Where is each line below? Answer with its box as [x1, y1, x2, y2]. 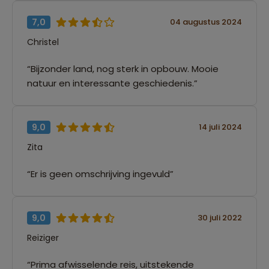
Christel [27, 35, 59, 48]
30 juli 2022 [198, 212, 242, 224]
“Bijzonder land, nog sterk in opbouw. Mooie [27, 62, 219, 75]
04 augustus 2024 [170, 16, 242, 28]
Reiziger [27, 231, 59, 244]
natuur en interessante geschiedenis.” [27, 76, 198, 89]
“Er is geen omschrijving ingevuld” [27, 167, 174, 180]
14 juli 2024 [199, 121, 242, 133]
